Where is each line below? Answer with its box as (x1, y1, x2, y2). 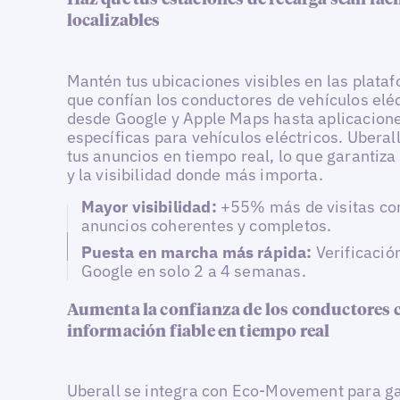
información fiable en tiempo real (66, 323, 330, 340)
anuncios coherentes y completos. (80, 215, 332, 237)
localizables (66, 13, 161, 30)
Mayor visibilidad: (80, 196, 221, 218)
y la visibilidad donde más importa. (66, 163, 323, 185)
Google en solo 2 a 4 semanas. (80, 260, 306, 281)
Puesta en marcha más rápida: (80, 241, 316, 262)
